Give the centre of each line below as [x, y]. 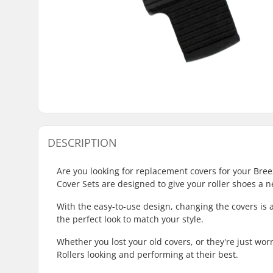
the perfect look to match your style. [130, 219]
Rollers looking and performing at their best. [147, 254]
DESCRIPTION [82, 142]
